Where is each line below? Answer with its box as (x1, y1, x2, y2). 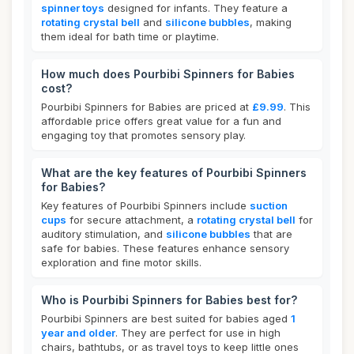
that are (250, 228, 292, 240)
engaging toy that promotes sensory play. (41, 129, 246, 141)
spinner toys (41, 2, 104, 14)
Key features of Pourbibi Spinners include (41, 199, 250, 212)
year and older (41, 326, 115, 339)
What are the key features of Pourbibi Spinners (41, 166, 307, 179)
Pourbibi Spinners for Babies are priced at (41, 100, 252, 113)
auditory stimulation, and (41, 228, 166, 240)
